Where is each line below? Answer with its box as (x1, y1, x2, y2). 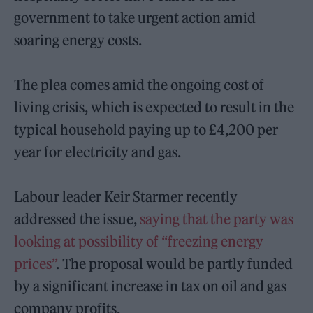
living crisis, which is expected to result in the (14, 98, 295, 116)
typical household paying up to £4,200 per (14, 120, 279, 138)
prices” (14, 254, 57, 272)
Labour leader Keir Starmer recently (14, 187, 238, 205)
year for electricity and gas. (14, 143, 182, 161)
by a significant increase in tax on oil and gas (14, 277, 287, 295)
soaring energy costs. (14, 31, 143, 49)
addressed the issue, (14, 210, 140, 228)
